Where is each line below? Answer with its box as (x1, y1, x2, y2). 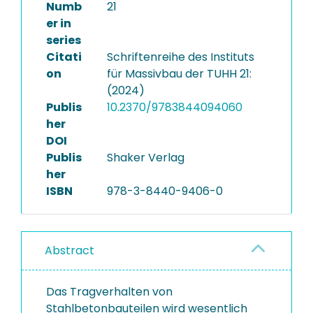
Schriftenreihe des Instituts (106, 49, 254, 65)
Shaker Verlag (106, 150, 184, 166)
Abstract (45, 242, 94, 259)
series (46, 32, 81, 48)
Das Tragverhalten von (46, 284, 173, 300)
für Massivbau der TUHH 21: (106, 66, 252, 82)
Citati (46, 49, 82, 65)
